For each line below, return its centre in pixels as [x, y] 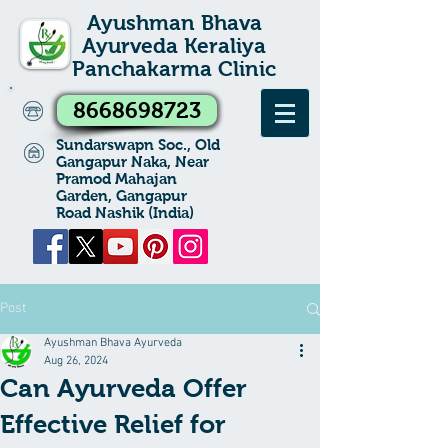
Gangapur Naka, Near [132, 161]
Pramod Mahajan [116, 178]
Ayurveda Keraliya [174, 45]
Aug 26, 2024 [76, 361]
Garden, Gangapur [121, 195]
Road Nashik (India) [125, 212]
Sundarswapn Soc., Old [138, 144]
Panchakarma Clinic [174, 68]
